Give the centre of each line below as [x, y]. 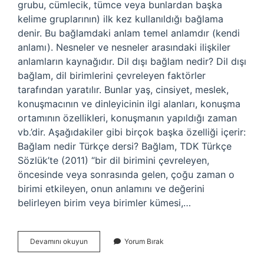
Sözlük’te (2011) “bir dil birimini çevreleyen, [113, 160]
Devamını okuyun [59, 241]
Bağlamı [100, 251]
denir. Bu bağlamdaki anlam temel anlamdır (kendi [129, 33]
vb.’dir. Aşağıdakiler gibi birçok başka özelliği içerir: [132, 132]
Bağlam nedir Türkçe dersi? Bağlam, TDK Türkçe [125, 146]
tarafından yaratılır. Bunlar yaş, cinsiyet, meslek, [123, 90]
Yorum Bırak [144, 241]
